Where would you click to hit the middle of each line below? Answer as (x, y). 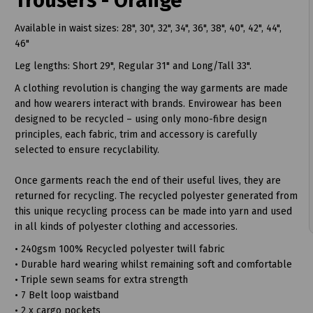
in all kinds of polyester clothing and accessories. (126, 226)
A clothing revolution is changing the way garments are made (151, 88)
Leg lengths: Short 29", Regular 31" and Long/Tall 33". (133, 66)
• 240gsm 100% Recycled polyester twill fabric (119, 249)
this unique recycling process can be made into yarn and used (153, 211)
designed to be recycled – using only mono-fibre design (140, 119)
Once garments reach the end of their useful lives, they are (147, 180)
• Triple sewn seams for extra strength (101, 279)
